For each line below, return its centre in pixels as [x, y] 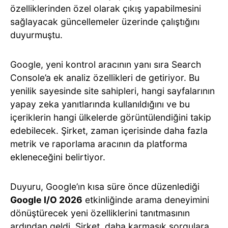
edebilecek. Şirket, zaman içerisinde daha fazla [109, 131]
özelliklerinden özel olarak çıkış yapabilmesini [106, 9]
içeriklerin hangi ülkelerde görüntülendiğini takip [111, 118]
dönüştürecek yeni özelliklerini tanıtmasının [100, 213]
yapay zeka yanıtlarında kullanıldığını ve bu [100, 104]
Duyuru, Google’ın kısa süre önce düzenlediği [105, 187]
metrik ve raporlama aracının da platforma [99, 144]
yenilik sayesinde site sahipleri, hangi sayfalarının [112, 91]
